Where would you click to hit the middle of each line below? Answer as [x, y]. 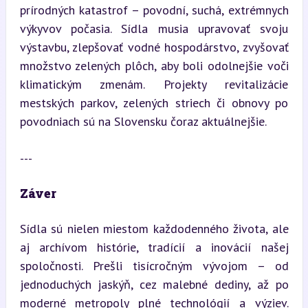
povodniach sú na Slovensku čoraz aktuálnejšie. [143, 121]
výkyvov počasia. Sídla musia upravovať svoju [154, 29]
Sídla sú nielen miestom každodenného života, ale [154, 229]
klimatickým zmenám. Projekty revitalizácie [154, 84]
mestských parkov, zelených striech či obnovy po [154, 103]
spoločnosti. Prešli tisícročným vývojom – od [154, 266]
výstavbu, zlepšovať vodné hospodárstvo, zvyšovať [154, 47]
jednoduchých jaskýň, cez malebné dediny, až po [154, 284]
